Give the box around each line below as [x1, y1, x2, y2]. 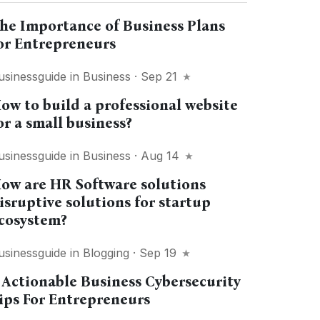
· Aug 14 [131, 149, 184, 163]
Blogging [83, 246, 130, 260]
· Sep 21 [131, 69, 181, 84]
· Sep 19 [129, 246, 181, 260]
